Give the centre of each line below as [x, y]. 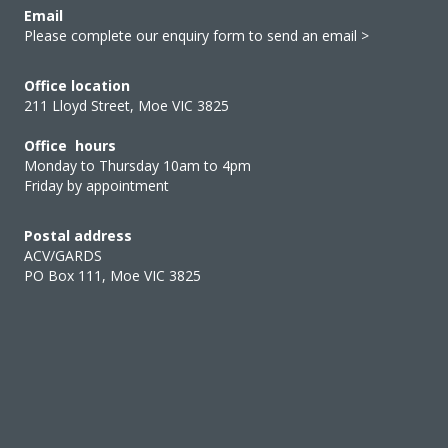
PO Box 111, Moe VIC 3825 [112, 275]
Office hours [70, 145]
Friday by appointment [96, 185]
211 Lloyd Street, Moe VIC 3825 [126, 105]
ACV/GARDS [63, 255]
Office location [77, 85]
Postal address [78, 235]
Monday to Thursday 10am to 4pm [137, 165]
